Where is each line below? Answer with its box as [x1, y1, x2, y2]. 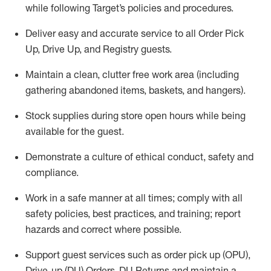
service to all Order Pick [139, 27, 244, 39]
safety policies [25, 207, 88, 220]
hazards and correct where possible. [25, 223, 181, 235]
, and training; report [154, 207, 241, 220]
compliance [25, 166, 76, 178]
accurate [100, 27, 139, 39]
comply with [177, 192, 230, 204]
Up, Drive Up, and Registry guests [25, 43, 169, 55]
